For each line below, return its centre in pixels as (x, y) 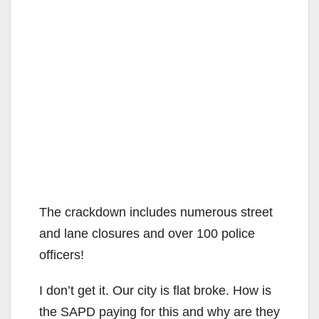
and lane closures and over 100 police (147, 233)
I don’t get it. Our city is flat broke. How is (155, 290)
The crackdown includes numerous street (156, 212)
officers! (62, 255)
